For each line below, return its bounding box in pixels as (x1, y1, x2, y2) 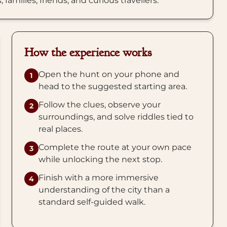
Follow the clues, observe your (38, 100, 161, 109)
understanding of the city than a (38, 185, 170, 195)
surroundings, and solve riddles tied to (38, 112, 194, 122)
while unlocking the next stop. (38, 155, 162, 164)
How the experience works (24, 45, 152, 60)
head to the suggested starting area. (38, 82, 187, 91)
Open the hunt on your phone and (38, 69, 179, 79)
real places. (38, 124, 83, 134)
